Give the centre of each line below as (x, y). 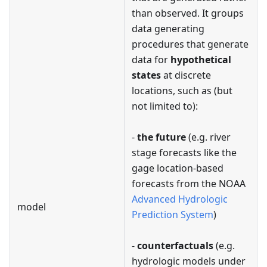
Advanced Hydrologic (180, 199)
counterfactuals (175, 245)
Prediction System (173, 214)
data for (151, 59)
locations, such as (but (182, 90)
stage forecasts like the (184, 152)
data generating (168, 28)
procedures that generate (190, 44)
